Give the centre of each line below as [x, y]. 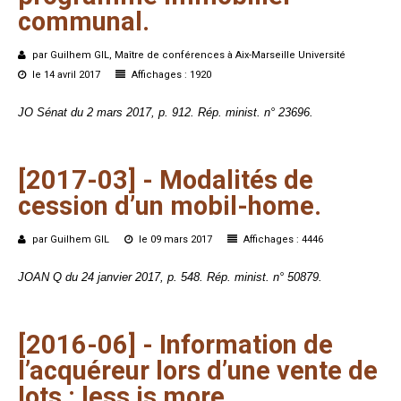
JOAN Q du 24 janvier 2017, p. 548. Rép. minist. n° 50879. [170, 277]
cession [63, 206]
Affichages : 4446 [282, 240]
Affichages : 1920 [170, 75]
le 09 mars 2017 [175, 240]
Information [228, 345]
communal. [84, 22]
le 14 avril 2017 [66, 75]
